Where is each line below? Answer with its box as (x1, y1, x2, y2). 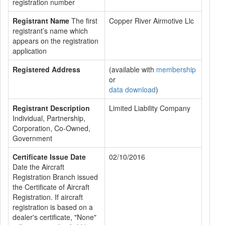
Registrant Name (13, 16, 69, 26)
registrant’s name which (13, 26, 88, 36)
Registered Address (13, 64, 80, 74)
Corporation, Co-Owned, (13, 123, 90, 133)
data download (109, 84, 156, 94)
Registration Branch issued (13, 172, 98, 182)
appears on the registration (13, 36, 98, 46)
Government (13, 133, 52, 143)
